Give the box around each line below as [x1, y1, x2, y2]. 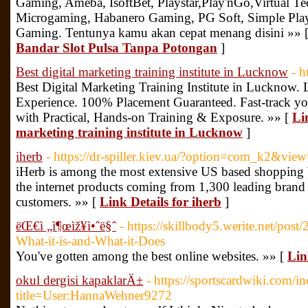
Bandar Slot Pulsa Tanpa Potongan [16, 41, 217, 55]
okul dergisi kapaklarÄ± [16, 273, 143, 287]
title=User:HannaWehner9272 [16, 288, 172, 302]
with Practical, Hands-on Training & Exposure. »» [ [16, 110, 292, 124]
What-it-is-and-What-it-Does [16, 234, 165, 248]
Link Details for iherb [100, 195, 221, 209]
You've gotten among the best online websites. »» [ [16, 249, 287, 263]
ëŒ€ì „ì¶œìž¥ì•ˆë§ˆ [16, 219, 116, 233]
